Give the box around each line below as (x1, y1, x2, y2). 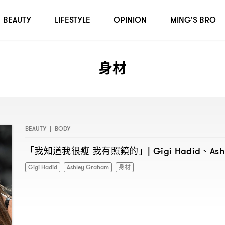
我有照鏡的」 (92, 144, 148, 157)
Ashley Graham (67, 163, 109, 171)
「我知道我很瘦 (25, 144, 90, 157)
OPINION (114, 14, 147, 26)
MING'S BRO (170, 14, 216, 26)
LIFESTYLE (54, 14, 90, 26)
